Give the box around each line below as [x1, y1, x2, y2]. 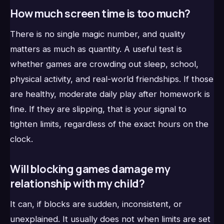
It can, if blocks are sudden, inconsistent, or [10, 199, 182, 209]
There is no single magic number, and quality [10, 28, 185, 39]
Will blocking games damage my [10, 161, 170, 176]
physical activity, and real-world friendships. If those [10, 73, 213, 84]
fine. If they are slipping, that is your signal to [10, 103, 186, 114]
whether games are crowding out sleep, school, [10, 58, 198, 69]
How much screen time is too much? [10, 5, 190, 20]
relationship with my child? [10, 176, 145, 191]
